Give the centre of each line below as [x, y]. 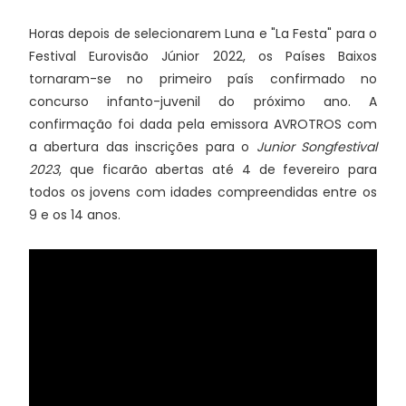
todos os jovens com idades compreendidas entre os [203, 193]
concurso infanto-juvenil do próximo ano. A [203, 102]
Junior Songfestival [317, 147]
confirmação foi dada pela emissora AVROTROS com [203, 125]
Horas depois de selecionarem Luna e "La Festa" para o [203, 34]
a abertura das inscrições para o [143, 147]
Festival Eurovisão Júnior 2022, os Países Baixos [203, 57]
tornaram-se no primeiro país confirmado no [203, 79]
